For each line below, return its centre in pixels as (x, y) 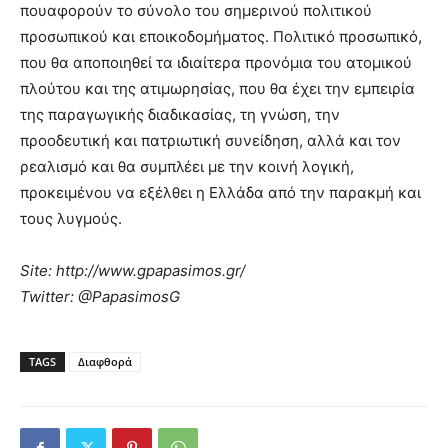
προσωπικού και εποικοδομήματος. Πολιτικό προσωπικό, (221, 36)
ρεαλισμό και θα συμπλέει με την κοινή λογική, (187, 166)
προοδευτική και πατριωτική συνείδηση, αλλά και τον (210, 140)
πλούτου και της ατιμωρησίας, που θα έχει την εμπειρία (217, 88)
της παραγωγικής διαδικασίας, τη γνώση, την (180, 114)
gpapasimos (179, 270)
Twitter (45, 296)
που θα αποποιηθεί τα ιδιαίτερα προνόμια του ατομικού (216, 62)
